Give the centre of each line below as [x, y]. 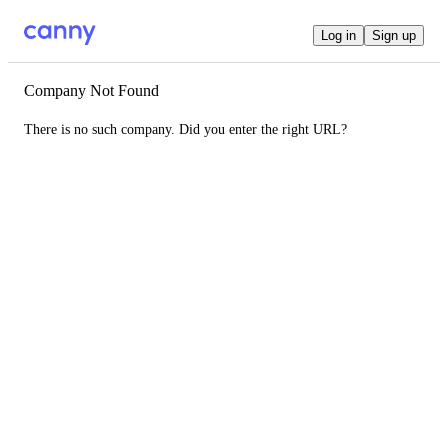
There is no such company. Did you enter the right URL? [185, 129]
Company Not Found [91, 90]
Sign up [394, 35]
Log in [338, 35]
